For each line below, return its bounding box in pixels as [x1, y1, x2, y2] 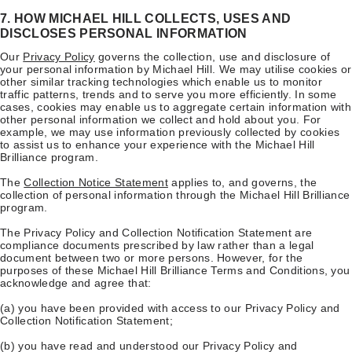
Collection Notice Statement [24, 175, 168, 189]
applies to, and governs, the [167, 175, 317, 189]
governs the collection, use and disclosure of [94, 49, 331, 63]
